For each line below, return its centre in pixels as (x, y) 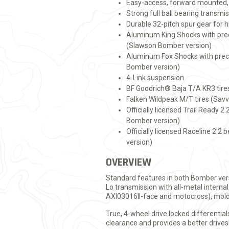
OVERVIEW (129, 162)
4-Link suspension (155, 77)
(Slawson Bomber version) (169, 45)
